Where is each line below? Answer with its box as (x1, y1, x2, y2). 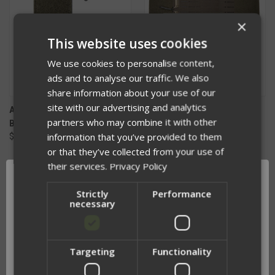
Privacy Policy (109, 160, 168, 172)
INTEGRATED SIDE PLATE (144, 117, 242, 129)
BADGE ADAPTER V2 (9, 117, 88, 129)
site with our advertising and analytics (47, 101, 207, 114)
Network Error (108, 250, 167, 263)
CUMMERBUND (144, 131, 203, 142)
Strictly (76, 187, 109, 200)
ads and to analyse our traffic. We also (47, 71, 209, 84)
